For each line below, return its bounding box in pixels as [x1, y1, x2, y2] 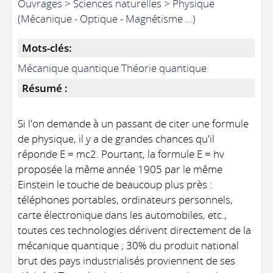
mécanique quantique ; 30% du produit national [18, 238, 239, 252]
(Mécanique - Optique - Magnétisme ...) [18, 12, 196, 26]
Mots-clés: [22, 41, 73, 55]
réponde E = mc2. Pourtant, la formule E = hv [18, 147, 225, 161]
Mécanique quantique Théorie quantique [18, 61, 207, 75]
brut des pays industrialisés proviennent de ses [18, 253, 236, 268]
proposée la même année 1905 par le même [18, 162, 223, 176]
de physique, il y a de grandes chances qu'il [18, 132, 215, 146]
